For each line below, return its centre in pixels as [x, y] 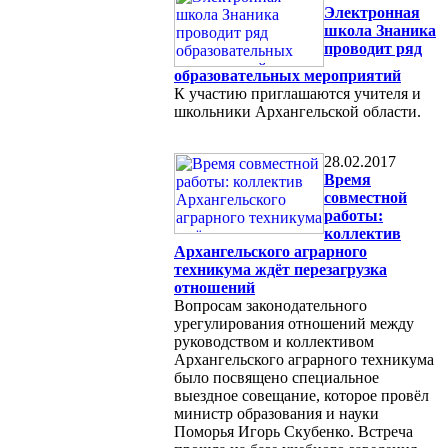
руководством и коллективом [274, 341]
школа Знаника [380, 30]
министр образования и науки [276, 413]
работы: [353, 215]
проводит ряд [373, 48]
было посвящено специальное [276, 377]
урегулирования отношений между [294, 323]
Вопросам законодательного [270, 305]
